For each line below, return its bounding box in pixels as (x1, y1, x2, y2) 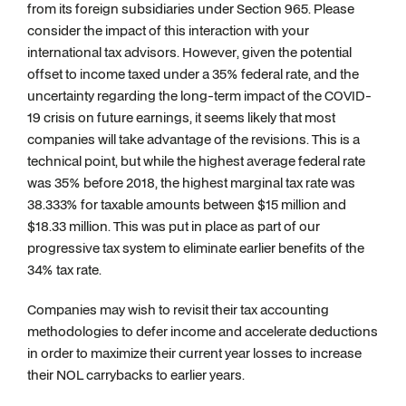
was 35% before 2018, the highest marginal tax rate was (27, 173, 355, 192)
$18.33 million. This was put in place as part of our (27, 217, 320, 236)
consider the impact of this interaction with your (27, 21, 309, 40)
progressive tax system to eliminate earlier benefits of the (27, 238, 364, 257)
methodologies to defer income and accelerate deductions (27, 322, 378, 341)
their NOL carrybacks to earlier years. (27, 365, 245, 384)
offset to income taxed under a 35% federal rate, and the (27, 64, 359, 83)
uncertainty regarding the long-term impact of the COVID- (27, 86, 372, 105)
